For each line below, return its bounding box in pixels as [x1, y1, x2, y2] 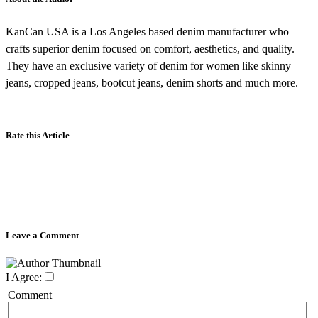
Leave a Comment [6, 229, 79, 241]
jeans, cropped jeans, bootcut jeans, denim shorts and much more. [6, 76, 298, 89]
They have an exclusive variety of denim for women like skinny [6, 59, 291, 72]
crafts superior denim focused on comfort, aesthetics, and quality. [6, 42, 295, 55]
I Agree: [6, 270, 42, 283]
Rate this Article [6, 129, 70, 141]
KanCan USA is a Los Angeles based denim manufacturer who [6, 25, 289, 38]
